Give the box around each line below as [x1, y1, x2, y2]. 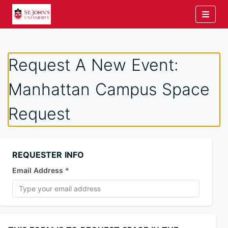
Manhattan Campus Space [8, 79, 210, 99]
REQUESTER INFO [12, 150, 84, 160]
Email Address [12, 166, 63, 175]
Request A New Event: [8, 55, 179, 75]
